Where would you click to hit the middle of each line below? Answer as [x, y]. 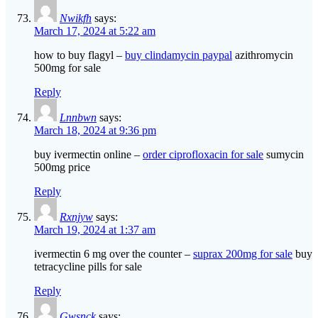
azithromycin [263, 55]
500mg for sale [67, 68]
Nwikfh [76, 18]
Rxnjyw [76, 217]
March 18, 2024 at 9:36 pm [95, 131]
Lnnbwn [78, 118]
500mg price [62, 168]
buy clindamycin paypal [179, 55]
